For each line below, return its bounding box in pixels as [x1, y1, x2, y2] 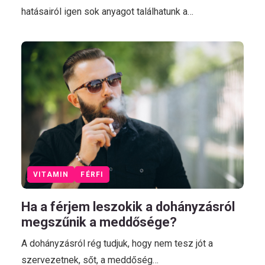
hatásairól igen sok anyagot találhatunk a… [21, 5, 193, 17]
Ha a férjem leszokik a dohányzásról [21, 199, 235, 215]
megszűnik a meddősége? [21, 215, 180, 230]
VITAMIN [33, 170, 69, 179]
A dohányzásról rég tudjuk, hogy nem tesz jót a [21, 238, 213, 250]
